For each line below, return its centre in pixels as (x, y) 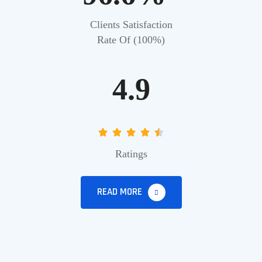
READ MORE (120, 192)
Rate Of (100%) (131, 40)
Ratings (131, 154)
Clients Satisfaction (131, 25)
